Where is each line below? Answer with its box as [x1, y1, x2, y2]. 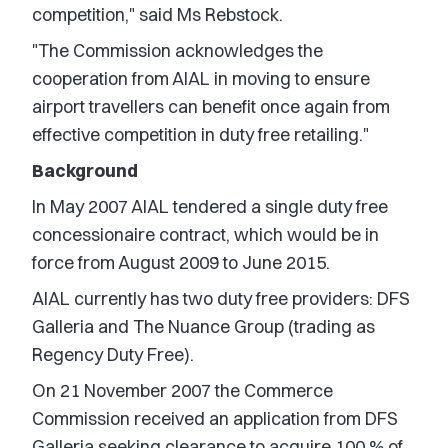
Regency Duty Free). [32, 343, 194, 366]
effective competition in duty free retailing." [32, 123, 369, 146]
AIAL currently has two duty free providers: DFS [32, 287, 410, 310]
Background [32, 159, 138, 182]
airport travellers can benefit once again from [32, 95, 390, 118]
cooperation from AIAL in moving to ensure [32, 67, 370, 90]
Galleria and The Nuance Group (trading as [32, 315, 375, 338]
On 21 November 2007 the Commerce [32, 379, 333, 402]
